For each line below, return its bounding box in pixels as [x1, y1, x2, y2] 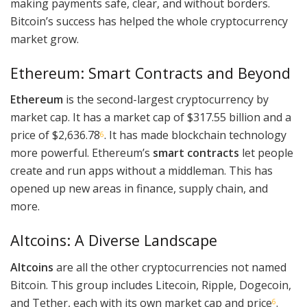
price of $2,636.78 [10, 127, 100, 143]
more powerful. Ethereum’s [10, 145, 153, 161]
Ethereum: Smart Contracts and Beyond [10, 62, 291, 83]
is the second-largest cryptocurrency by [63, 92, 269, 108]
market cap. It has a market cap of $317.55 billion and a [10, 110, 291, 125]
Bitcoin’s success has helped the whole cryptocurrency [10, 14, 288, 29]
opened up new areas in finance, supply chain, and [10, 181, 268, 197]
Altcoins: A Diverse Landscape [10, 230, 217, 251]
